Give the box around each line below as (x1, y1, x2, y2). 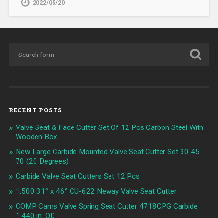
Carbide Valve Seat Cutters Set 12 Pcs (15, 171, 140, 181)
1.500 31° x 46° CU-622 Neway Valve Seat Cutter (15, 186, 177, 196)
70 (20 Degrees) (15, 156, 69, 165)
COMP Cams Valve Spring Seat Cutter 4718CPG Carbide (15, 201, 198, 211)
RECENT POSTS (8, 106, 62, 114)
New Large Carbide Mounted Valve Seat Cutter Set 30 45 (15, 147, 200, 156)
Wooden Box (15, 132, 57, 141)
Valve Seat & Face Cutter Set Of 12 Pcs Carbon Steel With (15, 123, 203, 132)
